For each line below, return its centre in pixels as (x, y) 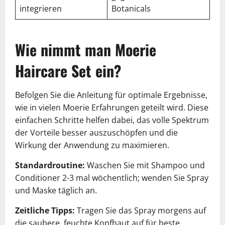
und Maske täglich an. (56, 190)
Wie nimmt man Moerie (86, 49)
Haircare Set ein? (68, 70)
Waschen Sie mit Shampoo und (145, 165)
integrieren (41, 8)
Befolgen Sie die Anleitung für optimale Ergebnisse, (111, 95)
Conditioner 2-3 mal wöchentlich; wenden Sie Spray (112, 178)
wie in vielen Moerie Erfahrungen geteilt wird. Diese (112, 107)
